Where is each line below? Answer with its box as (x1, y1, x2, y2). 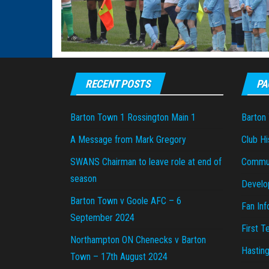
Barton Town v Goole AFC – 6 (70, 195, 181, 207)
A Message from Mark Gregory (70, 134, 186, 146)
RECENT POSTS (85, 77, 151, 91)
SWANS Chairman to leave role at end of (70, 156, 222, 168)
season (70, 173, 97, 185)
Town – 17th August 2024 (70, 251, 168, 263)
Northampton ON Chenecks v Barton (70, 234, 206, 246)
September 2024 (70, 212, 134, 224)
